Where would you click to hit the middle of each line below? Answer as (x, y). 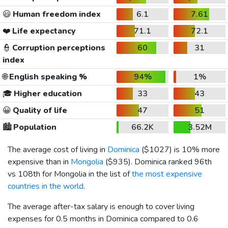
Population (34, 127)
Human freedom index (56, 14)
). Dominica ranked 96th (170, 162)
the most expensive (167, 174)
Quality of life (39, 110)
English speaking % (47, 77)
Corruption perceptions (58, 48)
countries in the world (46, 186)
